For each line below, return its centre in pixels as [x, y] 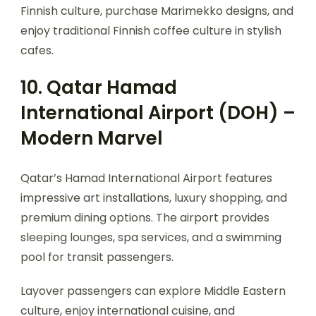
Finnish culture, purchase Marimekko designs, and [157, 11]
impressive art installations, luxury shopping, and [154, 197]
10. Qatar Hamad [99, 87]
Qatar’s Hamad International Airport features [146, 178]
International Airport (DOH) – [158, 113]
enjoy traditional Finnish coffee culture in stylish [151, 30]
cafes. [37, 50]
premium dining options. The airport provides [145, 217]
